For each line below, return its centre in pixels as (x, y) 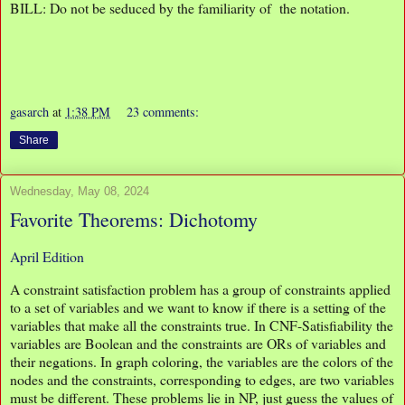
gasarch (29, 112)
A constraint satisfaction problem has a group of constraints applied (200, 288)
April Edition (47, 257)
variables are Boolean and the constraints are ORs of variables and (198, 343)
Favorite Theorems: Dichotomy (134, 220)
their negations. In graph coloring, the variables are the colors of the (202, 361)
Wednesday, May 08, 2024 (80, 192)
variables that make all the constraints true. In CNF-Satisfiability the (202, 325)
